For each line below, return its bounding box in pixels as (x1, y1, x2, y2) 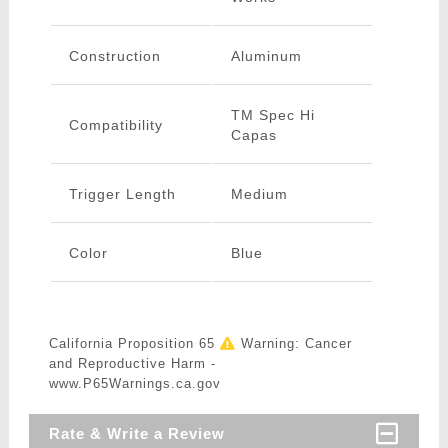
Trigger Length (68, 186, 176, 203)
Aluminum (230, 48, 302, 65)
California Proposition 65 (48, 336, 220, 352)
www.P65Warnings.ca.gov (48, 376, 221, 392)
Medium (230, 186, 288, 203)
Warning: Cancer (235, 336, 352, 352)
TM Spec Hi (230, 107, 315, 124)
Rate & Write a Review (48, 425, 225, 443)
